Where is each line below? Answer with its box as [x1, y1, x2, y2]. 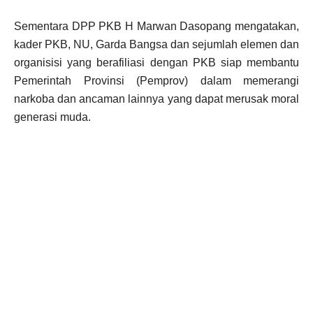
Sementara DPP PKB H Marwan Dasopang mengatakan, [14, 20, 299, 32]
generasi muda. [14, 111, 91, 123]
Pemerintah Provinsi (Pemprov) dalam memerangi [14, 75, 299, 87]
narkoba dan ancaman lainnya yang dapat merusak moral [14, 93, 299, 105]
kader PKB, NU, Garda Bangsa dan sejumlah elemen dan [14, 38, 299, 50]
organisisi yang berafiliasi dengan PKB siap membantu [14, 57, 299, 68]
